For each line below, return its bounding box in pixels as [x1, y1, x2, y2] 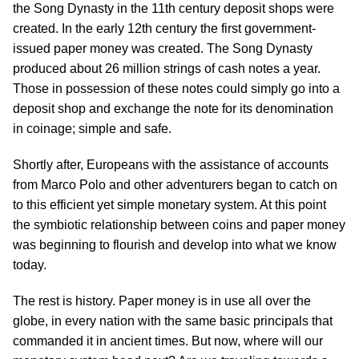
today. [13, 258, 46, 272]
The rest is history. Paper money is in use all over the [13, 294, 311, 308]
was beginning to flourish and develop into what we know [13, 238, 337, 252]
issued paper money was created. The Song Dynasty [13, 42, 313, 55]
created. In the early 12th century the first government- [13, 22, 316, 35]
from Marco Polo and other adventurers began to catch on [13, 178, 337, 192]
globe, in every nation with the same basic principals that [13, 314, 333, 328]
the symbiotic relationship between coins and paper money [13, 218, 345, 232]
